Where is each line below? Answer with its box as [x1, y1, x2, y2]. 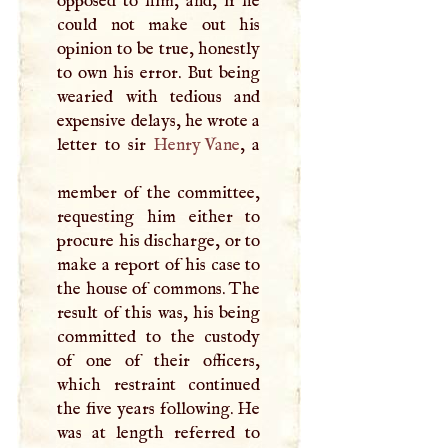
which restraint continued [57, 373, 261, 396]
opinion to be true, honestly [57, 37, 261, 60]
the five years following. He [57, 397, 261, 420]
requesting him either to [57, 205, 261, 228]
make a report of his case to [57, 253, 261, 276]
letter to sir [57, 133, 154, 156]
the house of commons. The [57, 277, 261, 300]
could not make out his [57, 13, 261, 36]
